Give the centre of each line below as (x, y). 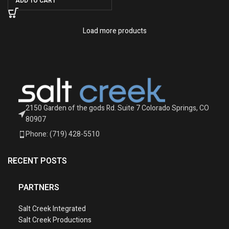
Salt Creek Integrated (52, 209)
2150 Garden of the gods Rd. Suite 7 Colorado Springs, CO (117, 108)
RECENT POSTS (37, 161)
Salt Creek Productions (55, 220)
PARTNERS (39, 188)
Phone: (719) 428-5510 (62, 134)
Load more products (114, 31)
